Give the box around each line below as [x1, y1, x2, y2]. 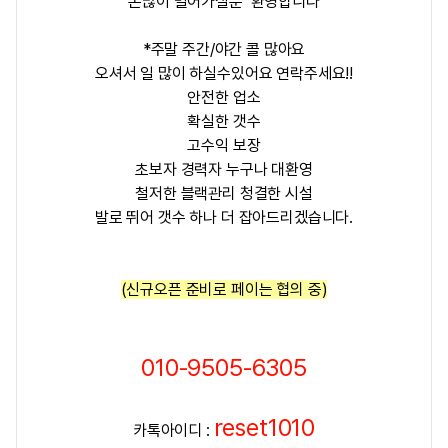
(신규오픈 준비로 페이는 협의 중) [120, 280, 328, 299]
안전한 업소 [187, 88, 261, 107]
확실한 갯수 [187, 112, 261, 131]
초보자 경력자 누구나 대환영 [135, 160, 313, 179]
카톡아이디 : [132, 421, 214, 440]
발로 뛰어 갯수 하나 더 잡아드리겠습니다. [94, 208, 354, 227]
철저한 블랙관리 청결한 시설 [135, 184, 313, 203]
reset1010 [213, 413, 316, 442]
